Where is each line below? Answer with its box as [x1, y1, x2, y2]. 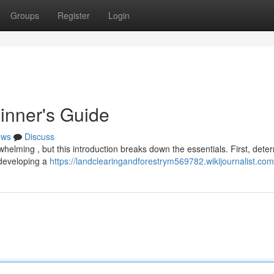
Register [57, 9, 90, 21]
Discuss [24, 130, 54, 143]
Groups [10, 9, 39, 21]
